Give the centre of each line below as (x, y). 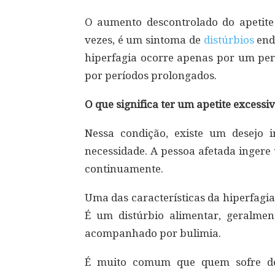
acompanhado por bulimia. (153, 234)
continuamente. (124, 169)
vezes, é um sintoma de (144, 40)
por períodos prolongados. (151, 76)
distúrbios (229, 40)
